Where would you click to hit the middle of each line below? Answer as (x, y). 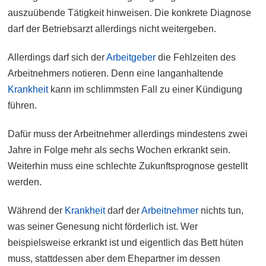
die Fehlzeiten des (196, 58)
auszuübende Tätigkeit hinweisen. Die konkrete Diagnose (130, 13)
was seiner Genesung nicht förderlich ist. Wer (103, 227)
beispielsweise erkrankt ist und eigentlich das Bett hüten (126, 243)
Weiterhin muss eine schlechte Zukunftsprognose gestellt (128, 166)
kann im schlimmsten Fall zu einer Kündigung (145, 90)
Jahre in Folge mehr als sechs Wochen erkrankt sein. (119, 150)
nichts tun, (221, 211)
